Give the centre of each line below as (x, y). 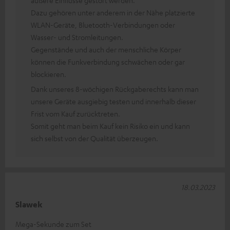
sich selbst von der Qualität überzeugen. (94, 138)
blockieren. (49, 74)
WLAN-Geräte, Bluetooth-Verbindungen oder (103, 24)
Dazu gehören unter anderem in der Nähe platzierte (113, 12)
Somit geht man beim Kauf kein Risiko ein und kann (110, 126)
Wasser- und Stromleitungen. (77, 37)
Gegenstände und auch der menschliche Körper (106, 49)
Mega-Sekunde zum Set (53, 224)
